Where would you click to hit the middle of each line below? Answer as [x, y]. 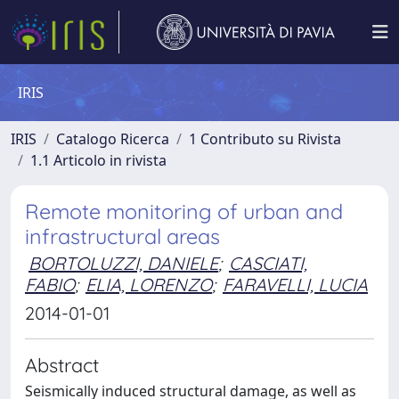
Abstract [62, 365]
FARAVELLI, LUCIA [295, 285]
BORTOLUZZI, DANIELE [123, 263]
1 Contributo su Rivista [265, 139]
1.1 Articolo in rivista [98, 160]
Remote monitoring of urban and [184, 212]
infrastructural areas [122, 236]
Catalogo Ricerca [113, 139]
